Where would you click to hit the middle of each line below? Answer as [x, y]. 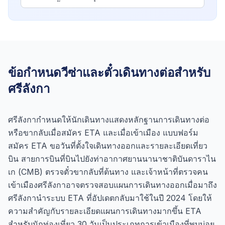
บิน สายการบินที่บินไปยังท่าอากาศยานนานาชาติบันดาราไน [112, 159]
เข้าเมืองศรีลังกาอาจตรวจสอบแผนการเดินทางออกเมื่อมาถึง [113, 185]
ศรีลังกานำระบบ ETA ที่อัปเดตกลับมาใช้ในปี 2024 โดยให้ [110, 198]
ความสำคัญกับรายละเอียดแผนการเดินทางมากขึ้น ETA [105, 211]
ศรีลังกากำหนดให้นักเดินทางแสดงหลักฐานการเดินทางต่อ [109, 120]
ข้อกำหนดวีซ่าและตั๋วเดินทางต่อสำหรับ [109, 73]
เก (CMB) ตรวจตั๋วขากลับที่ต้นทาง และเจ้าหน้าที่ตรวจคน [108, 172]
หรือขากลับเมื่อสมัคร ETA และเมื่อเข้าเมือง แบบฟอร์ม [103, 133]
